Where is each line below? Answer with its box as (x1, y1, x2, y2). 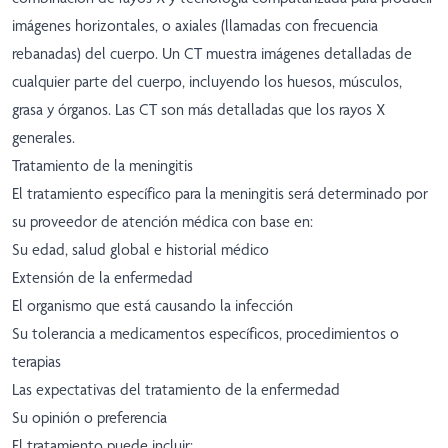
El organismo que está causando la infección (12, 296, 293, 316)
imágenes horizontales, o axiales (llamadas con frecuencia (12, 16, 378, 36)
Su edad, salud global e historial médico (12, 240, 269, 260)
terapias (12, 352, 61, 372)
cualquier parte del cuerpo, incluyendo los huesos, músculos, (12, 72, 402, 92)
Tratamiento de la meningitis (12, 156, 193, 176)
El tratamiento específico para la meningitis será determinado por (12, 184, 428, 204)
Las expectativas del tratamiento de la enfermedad (12, 380, 340, 400)
